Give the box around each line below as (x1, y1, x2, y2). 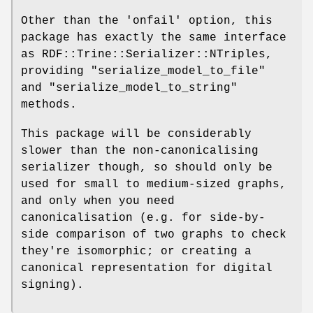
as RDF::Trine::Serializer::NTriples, (21, 48, 272, 61)
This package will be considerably (21, 128, 252, 141)
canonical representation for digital (21, 262, 272, 275)
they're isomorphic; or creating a (21, 245, 252, 259)
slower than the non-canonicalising (21, 145, 259, 158)
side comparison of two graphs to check (21, 228, 286, 242)
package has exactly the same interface (21, 31, 286, 45)
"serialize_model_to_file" (91, 65, 265, 78)
